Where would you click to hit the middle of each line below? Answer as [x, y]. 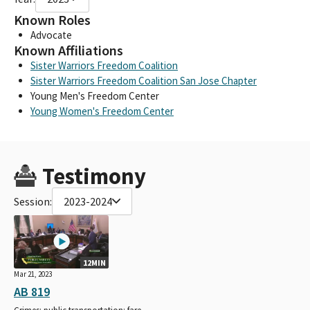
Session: [33, 201]
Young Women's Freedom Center [102, 111]
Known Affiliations [69, 50]
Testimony [94, 176]
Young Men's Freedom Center [95, 95]
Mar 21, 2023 [33, 274]
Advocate [51, 35]
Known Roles [52, 20]
